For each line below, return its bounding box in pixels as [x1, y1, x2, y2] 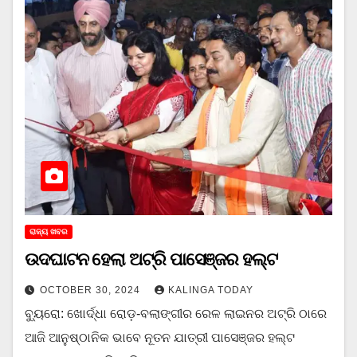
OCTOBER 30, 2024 [40, 284, 143, 296]
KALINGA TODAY [168, 284, 253, 296]
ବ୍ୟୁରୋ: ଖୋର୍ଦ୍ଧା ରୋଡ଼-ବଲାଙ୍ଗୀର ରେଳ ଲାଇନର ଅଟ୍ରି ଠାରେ [25, 307, 327, 321]
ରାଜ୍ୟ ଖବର [29, 227, 68, 237]
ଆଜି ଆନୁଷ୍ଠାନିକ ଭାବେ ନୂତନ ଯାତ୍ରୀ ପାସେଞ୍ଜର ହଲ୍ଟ [25, 331, 295, 345]
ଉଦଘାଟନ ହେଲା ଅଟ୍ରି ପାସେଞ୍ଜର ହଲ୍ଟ [25, 249, 277, 270]
